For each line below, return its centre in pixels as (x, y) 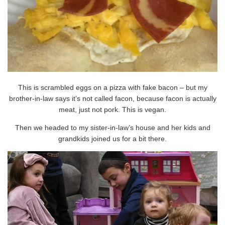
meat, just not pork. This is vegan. (113, 110)
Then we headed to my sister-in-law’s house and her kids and (113, 128)
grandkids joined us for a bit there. (113, 139)
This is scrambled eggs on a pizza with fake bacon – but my (113, 88)
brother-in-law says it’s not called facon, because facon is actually (113, 99)
